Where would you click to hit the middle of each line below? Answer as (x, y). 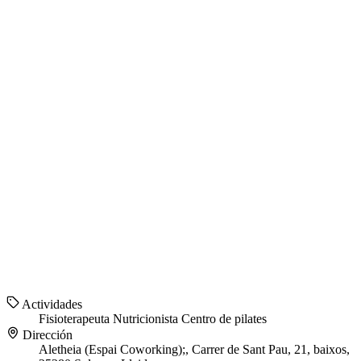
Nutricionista (147, 319)
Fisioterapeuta (76, 319)
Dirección (46, 335)
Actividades (51, 305)
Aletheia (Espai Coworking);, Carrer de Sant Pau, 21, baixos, (194, 350)
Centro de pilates (224, 319)
